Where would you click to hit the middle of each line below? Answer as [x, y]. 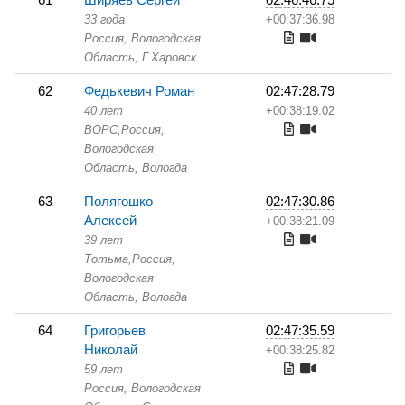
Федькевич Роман [139, 91]
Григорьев [115, 330]
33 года [104, 19]
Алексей [110, 220]
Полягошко [118, 201]
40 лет [104, 111]
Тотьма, [108, 259]
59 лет [104, 369]
